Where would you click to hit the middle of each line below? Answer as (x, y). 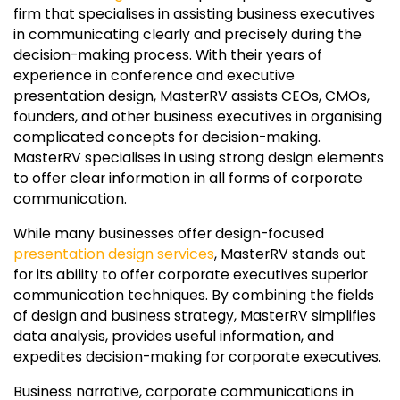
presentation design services (114, 254)
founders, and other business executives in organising (198, 116)
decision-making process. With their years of (168, 54)
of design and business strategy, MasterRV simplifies (195, 315)
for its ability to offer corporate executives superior (191, 274)
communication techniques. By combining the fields (194, 295)
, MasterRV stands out (290, 254)
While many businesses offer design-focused (169, 233)
